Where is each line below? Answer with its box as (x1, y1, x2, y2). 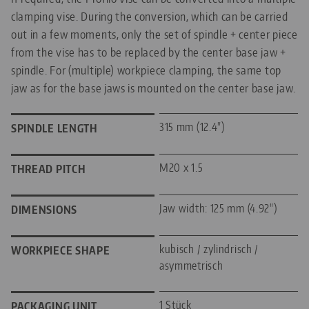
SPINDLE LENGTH (11, 121, 98, 135)
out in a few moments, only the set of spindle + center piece (11, 26, 298, 41)
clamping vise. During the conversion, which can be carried (11, 8, 288, 23)
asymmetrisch (159, 258, 223, 272)
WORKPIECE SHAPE (11, 243, 110, 257)
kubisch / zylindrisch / (159, 241, 259, 256)
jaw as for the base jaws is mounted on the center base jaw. (11, 79, 297, 95)
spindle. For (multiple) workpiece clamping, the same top (11, 61, 281, 77)
